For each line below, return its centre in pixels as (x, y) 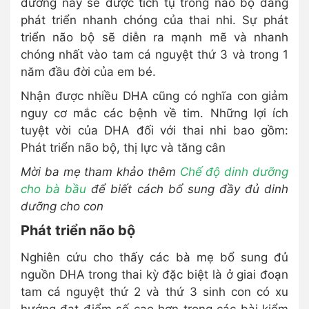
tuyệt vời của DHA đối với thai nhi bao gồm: (154, 131)
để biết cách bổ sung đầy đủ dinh (188, 189)
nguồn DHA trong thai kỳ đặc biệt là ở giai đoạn (154, 275)
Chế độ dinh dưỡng (234, 172)
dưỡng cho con (62, 207)
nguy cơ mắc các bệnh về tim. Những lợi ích (154, 113)
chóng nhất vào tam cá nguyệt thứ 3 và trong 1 (154, 55)
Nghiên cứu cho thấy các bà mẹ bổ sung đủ (154, 258)
